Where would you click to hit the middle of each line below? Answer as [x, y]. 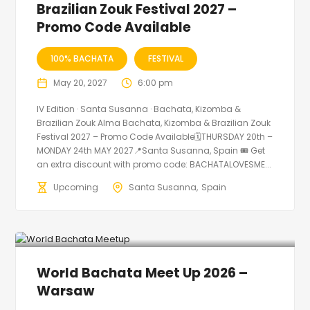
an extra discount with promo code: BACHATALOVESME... [154, 164]
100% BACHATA [82, 58]
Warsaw [66, 291]
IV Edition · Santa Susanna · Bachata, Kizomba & [139, 109]
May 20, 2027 [81, 82]
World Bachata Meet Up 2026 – [143, 273]
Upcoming [76, 187]
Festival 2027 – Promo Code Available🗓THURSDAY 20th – [155, 136]
